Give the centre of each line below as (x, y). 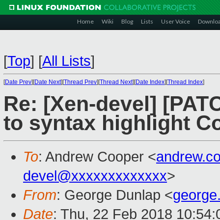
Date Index (150, 82)
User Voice (176, 21)
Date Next (48, 82)
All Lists (67, 61)
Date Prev (18, 82)
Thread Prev (80, 82)
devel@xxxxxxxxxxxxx (95, 176)
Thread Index (185, 82)
